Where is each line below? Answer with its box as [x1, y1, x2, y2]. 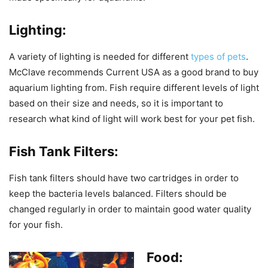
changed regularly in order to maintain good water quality [9, 203, 251, 215]
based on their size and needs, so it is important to [9, 98, 223, 109]
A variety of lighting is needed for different [9, 51, 191, 63]
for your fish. [9, 219, 63, 231]
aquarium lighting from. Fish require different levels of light [9, 82, 259, 94]
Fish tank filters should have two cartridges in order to [9, 172, 239, 184]
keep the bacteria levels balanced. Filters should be [9, 188, 227, 200]
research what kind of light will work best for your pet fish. [9, 113, 255, 125]
